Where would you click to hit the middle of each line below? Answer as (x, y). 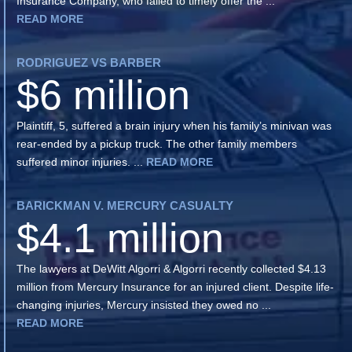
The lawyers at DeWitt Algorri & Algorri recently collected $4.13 (171, 268)
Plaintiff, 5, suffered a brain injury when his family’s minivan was (174, 125)
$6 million (103, 95)
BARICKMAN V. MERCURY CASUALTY (125, 205)
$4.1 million (120, 238)
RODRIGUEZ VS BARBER (89, 62)
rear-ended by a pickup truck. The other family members (157, 143)
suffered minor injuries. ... (81, 161)
